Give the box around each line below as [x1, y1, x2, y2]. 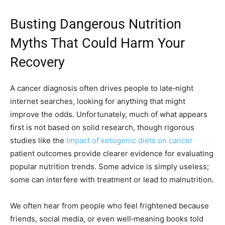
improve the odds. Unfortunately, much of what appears [10, 109, 207, 119]
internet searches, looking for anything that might [10, 96, 185, 106]
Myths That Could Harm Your [10, 35, 185, 51]
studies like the [10, 135, 66, 145]
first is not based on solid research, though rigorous [10, 122, 194, 132]
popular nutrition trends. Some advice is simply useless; [10, 161, 209, 171]
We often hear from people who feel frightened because [10, 200, 209, 210]
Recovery [10, 54, 65, 70]
